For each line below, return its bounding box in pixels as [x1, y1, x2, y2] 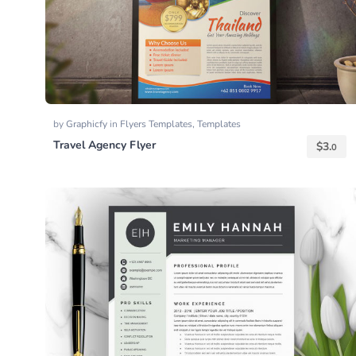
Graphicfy [66, 118, 110, 131]
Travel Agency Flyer [53, 137, 156, 153]
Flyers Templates [120, 118, 192, 131]
